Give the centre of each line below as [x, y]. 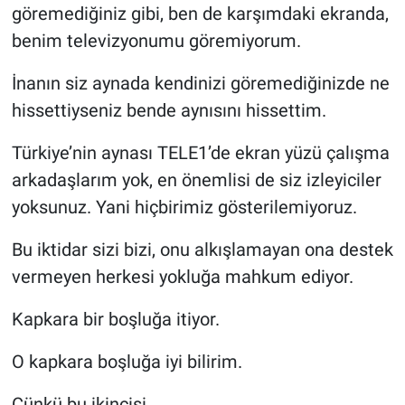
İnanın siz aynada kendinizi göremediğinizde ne [200, 83]
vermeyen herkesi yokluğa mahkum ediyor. [182, 276]
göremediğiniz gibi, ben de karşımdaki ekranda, [200, 13]
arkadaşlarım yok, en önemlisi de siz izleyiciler [196, 179]
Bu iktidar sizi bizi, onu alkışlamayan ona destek [202, 249]
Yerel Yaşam [93, 16]
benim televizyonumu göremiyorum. [156, 40]
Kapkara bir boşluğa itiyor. [115, 319]
